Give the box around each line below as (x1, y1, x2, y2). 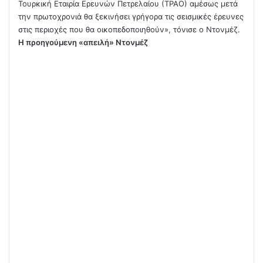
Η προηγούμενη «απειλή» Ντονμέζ (18, 37, 148, 47)
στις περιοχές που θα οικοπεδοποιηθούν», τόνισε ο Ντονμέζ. (18, 24, 240, 34)
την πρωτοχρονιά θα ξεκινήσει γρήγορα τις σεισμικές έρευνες (18, 11, 244, 21)
